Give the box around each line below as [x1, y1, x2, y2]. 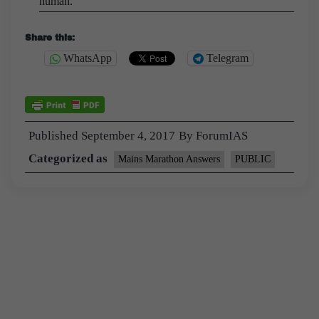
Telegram [206, 52, 249, 65]
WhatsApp [63, 52, 112, 65]
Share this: [25, 32, 75, 43]
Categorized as [28, 151, 110, 165]
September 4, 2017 [81, 128, 175, 142]
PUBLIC [235, 153, 271, 164]
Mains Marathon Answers [118, 153, 220, 164]
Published [28, 128, 81, 142]
